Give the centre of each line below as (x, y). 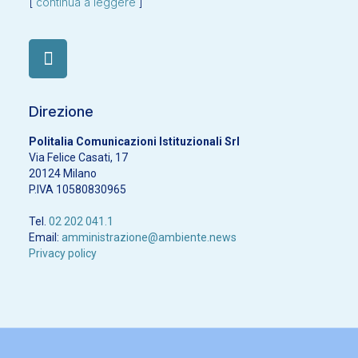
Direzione (61, 111)
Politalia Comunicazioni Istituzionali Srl (134, 141)
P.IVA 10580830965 (78, 189)
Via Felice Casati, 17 (78, 157)
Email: (45, 237)
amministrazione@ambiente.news (149, 237)
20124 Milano (63, 173)
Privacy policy (63, 253)
